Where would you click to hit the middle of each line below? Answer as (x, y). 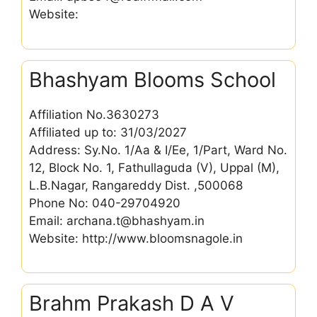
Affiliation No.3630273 (94, 114)
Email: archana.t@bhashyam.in (117, 220)
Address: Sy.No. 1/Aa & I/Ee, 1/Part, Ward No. (158, 150)
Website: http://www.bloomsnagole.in (136, 238)
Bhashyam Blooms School (152, 79)
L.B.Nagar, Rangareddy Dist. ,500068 (136, 185)
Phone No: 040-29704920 (105, 203)
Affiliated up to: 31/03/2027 (108, 132)
